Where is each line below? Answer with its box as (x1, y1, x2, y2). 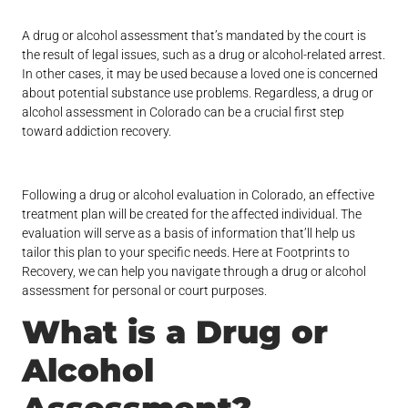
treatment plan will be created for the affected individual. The (22, 207, 362, 222)
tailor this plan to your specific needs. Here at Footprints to (22, 245, 351, 260)
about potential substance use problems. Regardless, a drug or (22, 86, 374, 101)
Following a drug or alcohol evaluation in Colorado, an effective (22, 188, 375, 203)
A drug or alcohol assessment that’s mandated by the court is (22, 28, 367, 44)
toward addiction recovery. (22, 124, 172, 139)
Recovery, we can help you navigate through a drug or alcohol (22, 264, 367, 280)
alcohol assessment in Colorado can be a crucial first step (22, 105, 345, 120)
